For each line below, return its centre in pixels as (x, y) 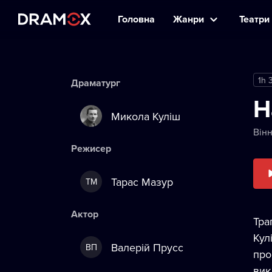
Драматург (96, 83)
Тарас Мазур (142, 182)
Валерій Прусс (147, 247)
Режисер (91, 148)
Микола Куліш (146, 116)
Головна (136, 19)
